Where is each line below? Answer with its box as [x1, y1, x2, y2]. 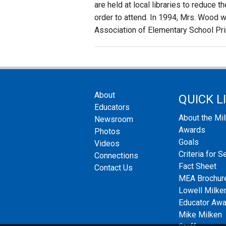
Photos [94, 127, 120, 137]
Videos [94, 139, 120, 149]
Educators [94, 102, 130, 112]
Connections [94, 151, 138, 161]
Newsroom [94, 115, 133, 125]
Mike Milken [178, 209, 222, 219]
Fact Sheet [178, 161, 216, 171]
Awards [178, 125, 205, 135]
